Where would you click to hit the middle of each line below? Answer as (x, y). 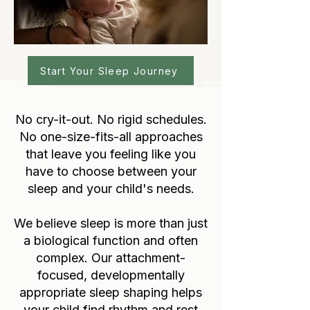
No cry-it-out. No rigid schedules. (111, 119)
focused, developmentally (111, 275)
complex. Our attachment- (111, 258)
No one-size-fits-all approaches (111, 137)
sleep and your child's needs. (111, 189)
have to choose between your (111, 171)
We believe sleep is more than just (111, 223)
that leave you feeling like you (111, 154)
